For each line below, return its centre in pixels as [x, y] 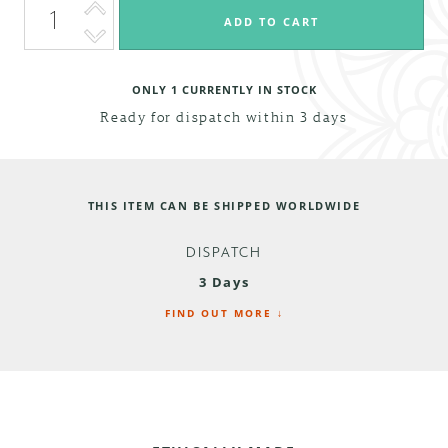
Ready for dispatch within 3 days [224, 116]
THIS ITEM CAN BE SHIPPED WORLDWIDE [224, 206]
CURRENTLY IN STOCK [247, 89]
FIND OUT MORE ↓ [224, 312]
